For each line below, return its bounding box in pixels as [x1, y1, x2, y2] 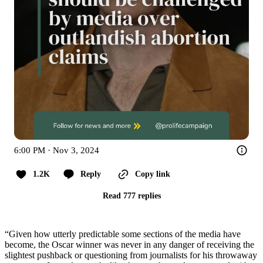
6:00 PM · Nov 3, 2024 [14, 145, 99, 155]
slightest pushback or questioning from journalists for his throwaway [5, 249, 257, 260]
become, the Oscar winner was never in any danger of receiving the [5, 239, 254, 249]
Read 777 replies [102, 191, 161, 200]
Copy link [135, 169, 170, 178]
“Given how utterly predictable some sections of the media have [5, 228, 241, 239]
